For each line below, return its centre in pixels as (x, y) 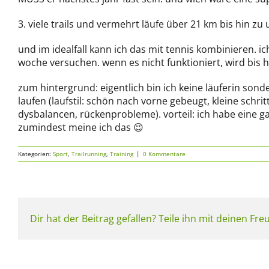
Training (122, 154)
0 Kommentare (164, 154)
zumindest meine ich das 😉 (81, 127)
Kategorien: (35, 154)
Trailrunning (89, 154)
